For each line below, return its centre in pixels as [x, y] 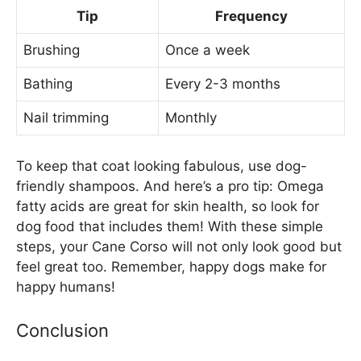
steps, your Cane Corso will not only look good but [179, 246]
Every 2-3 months [223, 84]
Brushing [52, 50]
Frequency [251, 17]
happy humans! [66, 286]
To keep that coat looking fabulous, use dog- [162, 166]
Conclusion [62, 331]
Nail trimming [66, 118]
